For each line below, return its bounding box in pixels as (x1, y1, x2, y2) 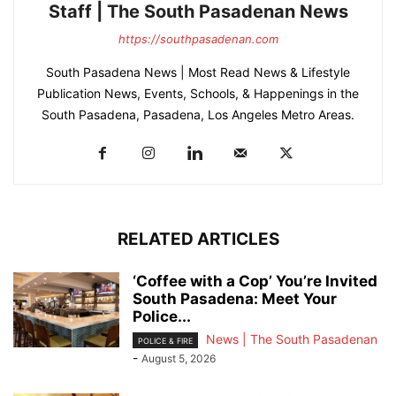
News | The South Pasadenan (206, 331, 377, 346)
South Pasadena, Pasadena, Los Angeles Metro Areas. (42, 106, 354, 122)
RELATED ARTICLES (117, 228, 279, 249)
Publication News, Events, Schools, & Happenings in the (37, 85, 359, 101)
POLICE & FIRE (138, 335, 193, 346)
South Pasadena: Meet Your (133, 289, 337, 308)
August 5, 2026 (141, 351, 216, 365)
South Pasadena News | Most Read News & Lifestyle (46, 64, 350, 80)
